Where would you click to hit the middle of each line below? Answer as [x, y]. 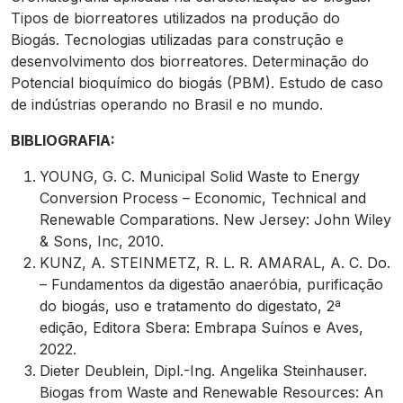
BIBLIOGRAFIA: [65, 140]
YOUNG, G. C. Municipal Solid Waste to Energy [200, 176]
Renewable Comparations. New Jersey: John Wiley [215, 219]
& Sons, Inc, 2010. [104, 241]
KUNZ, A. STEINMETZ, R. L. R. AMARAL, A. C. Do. [215, 263]
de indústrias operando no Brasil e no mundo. [169, 104]
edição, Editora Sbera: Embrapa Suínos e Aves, [201, 327]
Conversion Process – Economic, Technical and [203, 198]
